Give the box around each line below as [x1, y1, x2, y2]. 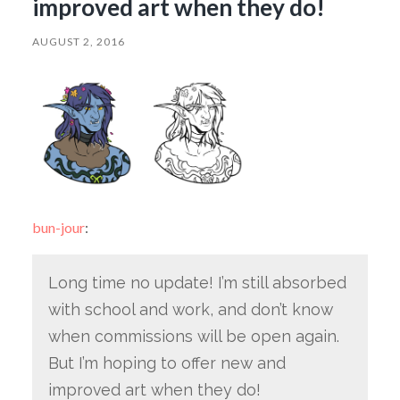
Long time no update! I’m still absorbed [47, 273, 346, 293]
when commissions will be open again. [47, 327, 339, 346]
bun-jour [31, 219, 85, 237]
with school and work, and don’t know [47, 300, 333, 320]
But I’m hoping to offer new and [47, 354, 286, 373]
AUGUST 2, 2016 [31, 34, 125, 48]
